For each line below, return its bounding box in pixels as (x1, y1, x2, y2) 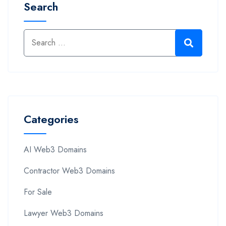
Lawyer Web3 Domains (24, 207, 103, 219)
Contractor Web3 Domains (24, 164, 115, 177)
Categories (24, 110, 79, 127)
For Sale (24, 186, 52, 198)
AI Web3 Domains (24, 143, 87, 155)
